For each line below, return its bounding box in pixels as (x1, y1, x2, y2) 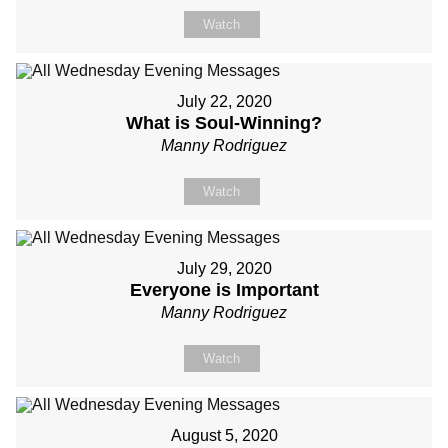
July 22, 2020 (176, 93, 272, 110)
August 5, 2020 (170, 427, 278, 444)
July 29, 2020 (176, 260, 272, 277)
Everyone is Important (129, 280, 319, 300)
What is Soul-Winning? (126, 113, 322, 133)
